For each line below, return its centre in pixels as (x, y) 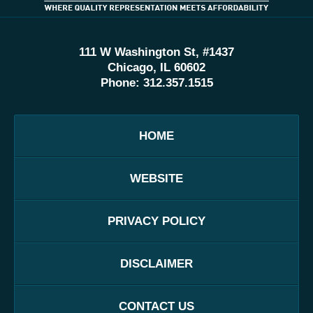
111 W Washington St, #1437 (156, 52)
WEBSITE (156, 179)
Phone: (122, 83)
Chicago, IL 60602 (156, 68)
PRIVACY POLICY (156, 221)
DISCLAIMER (156, 264)
